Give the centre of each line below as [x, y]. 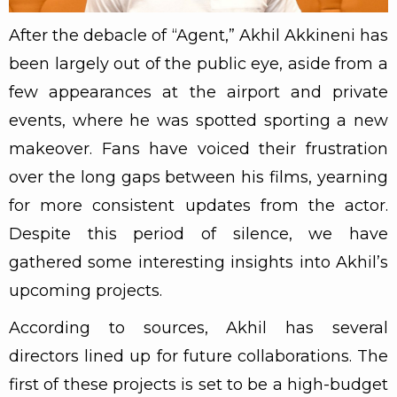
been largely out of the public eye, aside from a [198, 63]
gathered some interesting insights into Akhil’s [198, 262]
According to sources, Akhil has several [198, 327]
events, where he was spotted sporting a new [198, 120]
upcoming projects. [86, 290]
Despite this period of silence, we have [198, 234]
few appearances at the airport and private [198, 92]
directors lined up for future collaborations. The [198, 356]
